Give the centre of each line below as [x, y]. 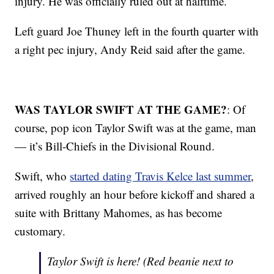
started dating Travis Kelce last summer [161, 176]
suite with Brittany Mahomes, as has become [119, 213]
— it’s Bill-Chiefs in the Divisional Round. [115, 146]
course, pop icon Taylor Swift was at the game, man [136, 128]
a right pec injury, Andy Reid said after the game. [130, 50]
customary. [40, 231]
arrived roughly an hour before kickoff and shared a [135, 194]
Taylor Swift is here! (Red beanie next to [141, 261]
